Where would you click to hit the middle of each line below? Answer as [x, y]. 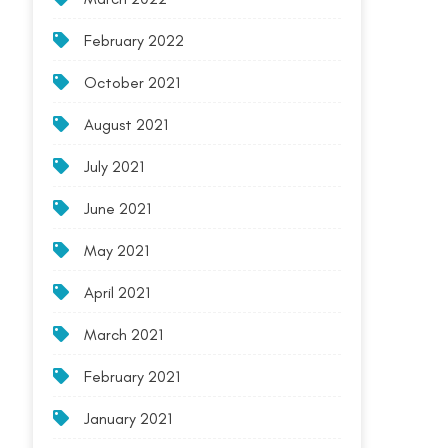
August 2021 [126, 124]
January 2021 [128, 418]
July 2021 [114, 166]
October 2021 [132, 82]
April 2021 [117, 292]
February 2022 [134, 40]
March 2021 [124, 334]
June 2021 [118, 208]
